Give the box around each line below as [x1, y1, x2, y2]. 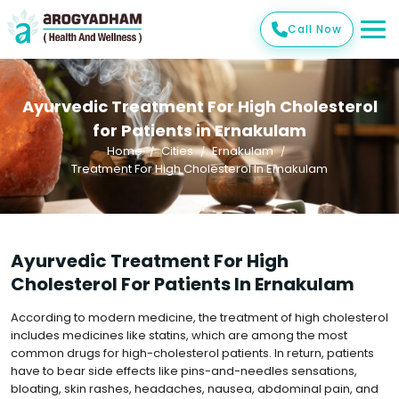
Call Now [288, 21, 342, 37]
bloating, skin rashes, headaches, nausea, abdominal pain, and [11, 380, 379, 397]
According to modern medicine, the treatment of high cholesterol [11, 309, 388, 326]
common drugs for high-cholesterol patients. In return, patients [11, 345, 374, 362]
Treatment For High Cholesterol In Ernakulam [71, 160, 328, 177]
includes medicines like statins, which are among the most [11, 327, 347, 344]
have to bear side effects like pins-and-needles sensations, [11, 362, 357, 379]
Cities [161, 142, 193, 159]
